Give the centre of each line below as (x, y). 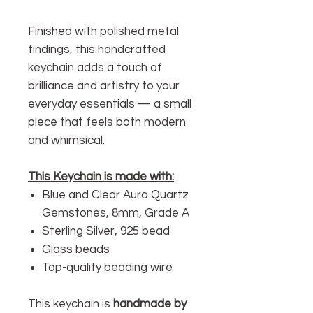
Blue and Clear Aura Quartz (115, 195)
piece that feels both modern (107, 122)
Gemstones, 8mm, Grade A (116, 213)
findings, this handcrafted (97, 49)
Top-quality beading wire (107, 267)
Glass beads (76, 249)
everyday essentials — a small (110, 104)
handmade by (150, 304)
